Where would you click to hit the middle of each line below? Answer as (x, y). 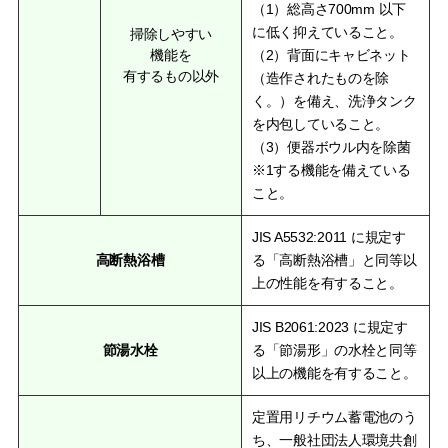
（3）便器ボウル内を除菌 (331, 146)
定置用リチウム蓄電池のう (334, 416)
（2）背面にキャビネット (331, 54)
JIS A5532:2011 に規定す (329, 236)
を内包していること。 (321, 123)
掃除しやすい (171, 33)
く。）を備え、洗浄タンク (334, 100)
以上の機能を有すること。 (334, 372)
